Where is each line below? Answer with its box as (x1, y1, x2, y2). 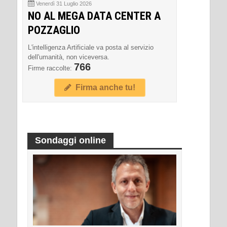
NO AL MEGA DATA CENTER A (28, 10, 161, 22)
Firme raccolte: (28, 64, 74, 72)
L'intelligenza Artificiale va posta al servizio (28, 44, 154, 51)
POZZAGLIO (28, 24, 80, 36)
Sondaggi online (35, 135, 106, 145)
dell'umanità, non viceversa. (28, 53, 109, 61)
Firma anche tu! (71, 83, 135, 92)
